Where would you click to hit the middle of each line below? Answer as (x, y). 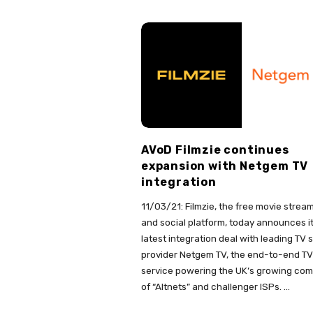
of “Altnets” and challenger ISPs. (211, 286)
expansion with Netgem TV (225, 166)
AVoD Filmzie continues (215, 150)
